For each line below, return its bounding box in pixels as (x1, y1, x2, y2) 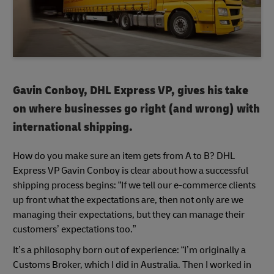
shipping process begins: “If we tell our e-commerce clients (13, 179, 256, 191)
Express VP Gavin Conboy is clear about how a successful (13, 164, 248, 177)
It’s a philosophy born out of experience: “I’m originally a (13, 243, 246, 256)
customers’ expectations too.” (13, 223, 136, 235)
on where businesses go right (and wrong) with (13, 100, 260, 116)
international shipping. (13, 119, 133, 135)
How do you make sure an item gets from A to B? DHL (13, 149, 235, 162)
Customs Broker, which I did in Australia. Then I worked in (13, 258, 251, 271)
